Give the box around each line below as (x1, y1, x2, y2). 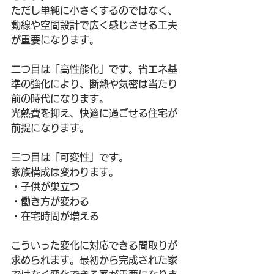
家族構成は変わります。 (11, 167, 119, 177)
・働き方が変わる (11, 196, 89, 206)
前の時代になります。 (11, 94, 109, 103)
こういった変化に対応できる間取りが (11, 240, 177, 250)
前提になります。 (11, 123, 89, 133)
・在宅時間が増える (11, 211, 99, 221)
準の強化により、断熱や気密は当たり (11, 79, 177, 89)
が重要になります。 (11, 35, 99, 45)
